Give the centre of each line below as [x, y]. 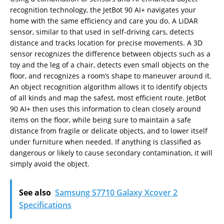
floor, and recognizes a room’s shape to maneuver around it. [111, 75]
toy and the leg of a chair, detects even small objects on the [109, 64]
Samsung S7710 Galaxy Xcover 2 [116, 192]
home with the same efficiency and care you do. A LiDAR [104, 20]
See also [35, 192]
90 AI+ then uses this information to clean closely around [105, 108]
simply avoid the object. [50, 163]
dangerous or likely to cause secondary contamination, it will [111, 152]
